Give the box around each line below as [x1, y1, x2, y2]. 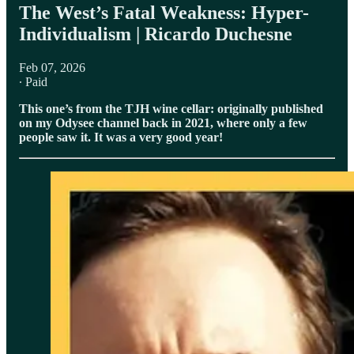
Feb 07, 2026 [19, 60, 85, 74]
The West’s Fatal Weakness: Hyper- [19, 2, 309, 23]
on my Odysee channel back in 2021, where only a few [19, 115, 307, 130]
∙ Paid [19, 74, 47, 88]
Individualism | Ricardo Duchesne [19, 23, 292, 44]
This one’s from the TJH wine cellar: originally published [19, 101, 323, 115]
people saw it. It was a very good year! [19, 130, 223, 144]
